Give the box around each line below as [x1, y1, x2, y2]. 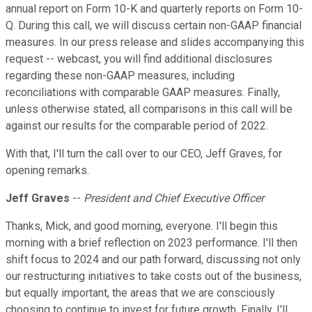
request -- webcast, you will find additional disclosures [6, 52, 272, 66]
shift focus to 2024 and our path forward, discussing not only [6, 253, 301, 267]
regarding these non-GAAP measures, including [6, 69, 235, 83]
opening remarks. [6, 164, 89, 178]
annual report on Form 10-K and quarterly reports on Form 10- [6, 2, 303, 16]
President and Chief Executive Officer [84, 192, 264, 205]
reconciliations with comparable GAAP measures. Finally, [6, 86, 280, 100]
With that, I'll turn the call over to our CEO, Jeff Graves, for [6, 147, 282, 161]
